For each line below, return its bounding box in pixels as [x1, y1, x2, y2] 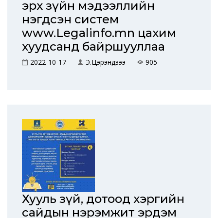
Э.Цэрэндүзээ [86, 57, 126, 67]
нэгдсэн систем [22, 12, 119, 26]
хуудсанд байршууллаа [22, 39, 165, 54]
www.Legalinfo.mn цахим [22, 26, 176, 40]
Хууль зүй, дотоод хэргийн [22, 192, 184, 206]
